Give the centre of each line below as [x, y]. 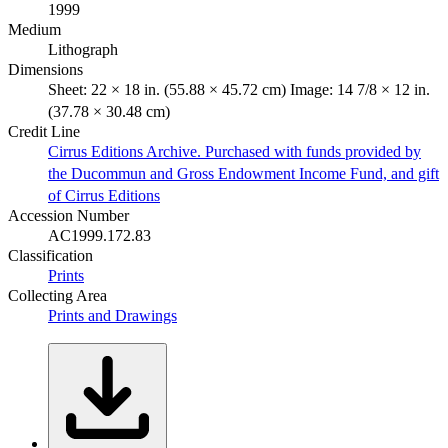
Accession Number [68, 215]
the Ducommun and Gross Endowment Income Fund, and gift [243, 173]
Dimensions [45, 69]
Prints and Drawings [112, 315]
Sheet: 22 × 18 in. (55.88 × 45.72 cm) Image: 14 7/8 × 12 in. [239, 89]
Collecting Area [57, 295]
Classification [50, 255]
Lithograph [83, 49]
